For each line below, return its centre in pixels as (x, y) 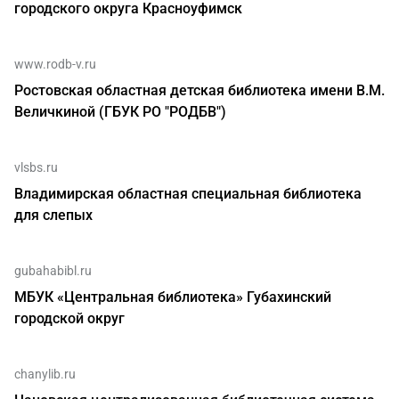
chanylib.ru (45, 374)
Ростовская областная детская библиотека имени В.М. (199, 90)
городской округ (69, 318)
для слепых (53, 215)
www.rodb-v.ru (55, 64)
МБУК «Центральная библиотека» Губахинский (173, 297)
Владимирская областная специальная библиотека (188, 194)
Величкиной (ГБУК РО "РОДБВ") (120, 112)
